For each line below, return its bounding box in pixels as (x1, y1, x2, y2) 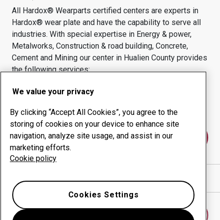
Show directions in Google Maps (26, 173, 137, 183)
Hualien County (124, 53, 175, 62)
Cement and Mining (12, 53, 78, 62)
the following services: (12, 65, 90, 74)
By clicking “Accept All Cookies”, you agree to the (10, 108, 178, 117)
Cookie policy (10, 154, 56, 163)
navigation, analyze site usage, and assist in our (10, 131, 173, 140)
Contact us (88, 133, 132, 142)
